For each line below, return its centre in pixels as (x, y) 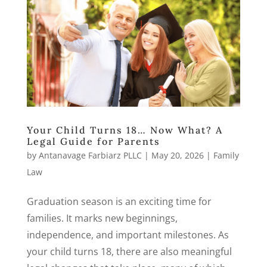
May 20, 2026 (177, 155)
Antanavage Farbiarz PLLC (90, 155)
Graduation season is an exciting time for (119, 201)
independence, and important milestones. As (128, 235)
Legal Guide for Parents (93, 141)
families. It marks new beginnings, (102, 218)
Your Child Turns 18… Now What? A (125, 130)
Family (226, 155)
